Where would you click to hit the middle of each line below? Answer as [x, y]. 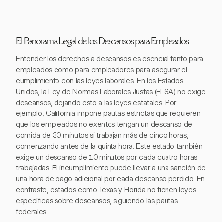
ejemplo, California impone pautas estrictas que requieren [108, 114]
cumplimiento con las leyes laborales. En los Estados [100, 81]
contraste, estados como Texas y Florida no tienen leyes [106, 190]
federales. [32, 212]
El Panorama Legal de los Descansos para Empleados [102, 42]
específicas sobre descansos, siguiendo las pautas [97, 201]
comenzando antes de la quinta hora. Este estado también [109, 146]
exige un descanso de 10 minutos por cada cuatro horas [107, 157]
